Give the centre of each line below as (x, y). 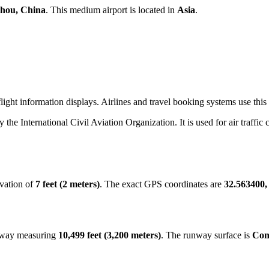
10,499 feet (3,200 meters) (110, 235)
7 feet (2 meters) (68, 184)
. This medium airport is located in (111, 10)
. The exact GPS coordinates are (162, 184)
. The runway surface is (207, 235)
